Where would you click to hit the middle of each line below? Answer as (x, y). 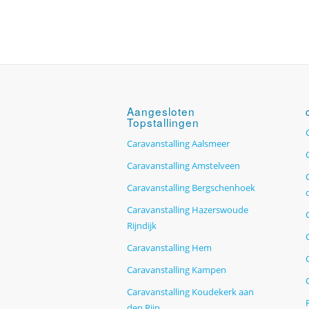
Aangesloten (161, 111)
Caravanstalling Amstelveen (184, 165)
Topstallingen (163, 122)
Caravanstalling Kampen (177, 269)
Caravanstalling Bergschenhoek (191, 187)
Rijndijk (142, 225)
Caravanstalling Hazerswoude (188, 209)
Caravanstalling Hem (170, 247)
